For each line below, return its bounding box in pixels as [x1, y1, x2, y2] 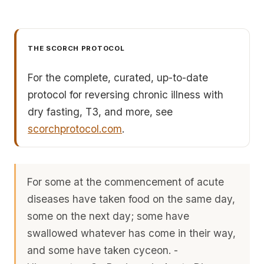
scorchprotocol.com [28, 122, 123, 135]
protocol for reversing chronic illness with [28, 88, 224, 101]
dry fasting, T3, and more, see [28, 105, 173, 118]
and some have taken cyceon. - [27, 243, 179, 256]
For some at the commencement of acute [27, 175, 225, 188]
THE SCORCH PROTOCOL [28, 44, 125, 52]
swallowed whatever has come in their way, [27, 226, 236, 239]
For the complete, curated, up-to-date [28, 71, 209, 84]
